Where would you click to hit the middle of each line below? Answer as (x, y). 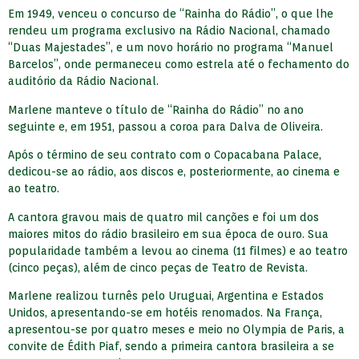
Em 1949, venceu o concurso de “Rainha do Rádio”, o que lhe (171, 14)
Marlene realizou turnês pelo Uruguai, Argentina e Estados (166, 296)
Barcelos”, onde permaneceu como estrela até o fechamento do (179, 65)
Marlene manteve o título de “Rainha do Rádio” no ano (156, 109)
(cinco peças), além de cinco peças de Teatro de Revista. (158, 267)
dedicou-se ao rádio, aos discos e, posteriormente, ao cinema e (174, 172)
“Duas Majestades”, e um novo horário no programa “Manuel (171, 48)
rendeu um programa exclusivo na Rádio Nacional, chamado (169, 31)
